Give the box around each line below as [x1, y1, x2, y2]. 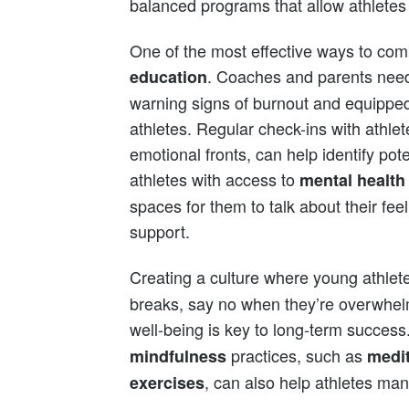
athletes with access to [130, 166, 299, 191]
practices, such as [226, 342, 367, 367]
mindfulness [130, 343, 226, 368]
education [130, 64, 207, 89]
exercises [130, 370, 204, 394]
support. [130, 218, 190, 243]
